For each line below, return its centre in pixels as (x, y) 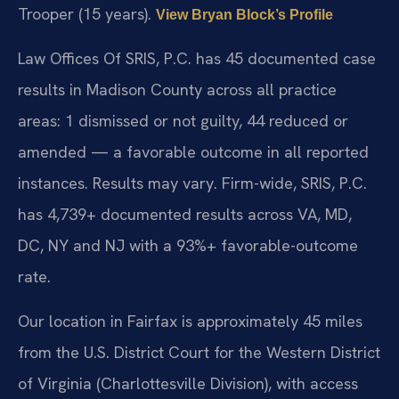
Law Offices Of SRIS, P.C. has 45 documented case (197, 59)
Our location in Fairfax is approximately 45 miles (190, 321)
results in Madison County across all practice (177, 90)
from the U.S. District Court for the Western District (199, 352)
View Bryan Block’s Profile (244, 14)
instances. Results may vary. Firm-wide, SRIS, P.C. (192, 183)
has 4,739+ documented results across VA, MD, (185, 215)
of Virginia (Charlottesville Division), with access (188, 383)
